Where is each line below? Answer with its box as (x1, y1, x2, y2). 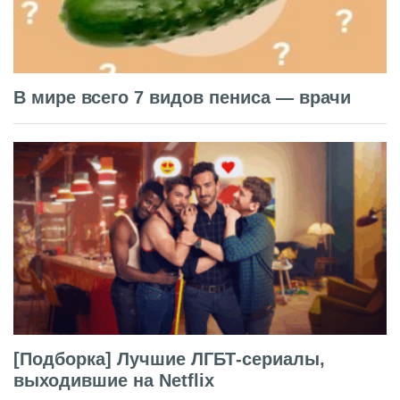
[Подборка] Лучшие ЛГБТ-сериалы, (13, 348, 325, 369)
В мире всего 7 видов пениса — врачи (13, 87, 351, 108)
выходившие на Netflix (13, 370, 214, 390)
